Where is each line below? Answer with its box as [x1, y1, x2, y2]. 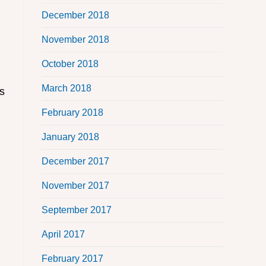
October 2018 [42, 59, 99, 69]
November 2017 [42, 180, 109, 191]
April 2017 [42, 229, 85, 240]
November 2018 [42, 34, 109, 45]
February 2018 [42, 107, 103, 118]
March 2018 [42, 83, 91, 94]
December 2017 [42, 156, 109, 167]
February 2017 [42, 254, 103, 264]
